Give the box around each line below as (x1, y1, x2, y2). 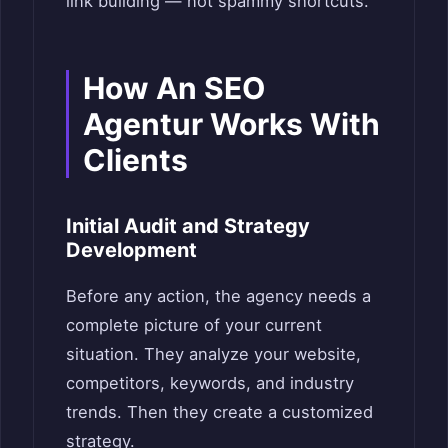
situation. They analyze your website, (66, 343, 361, 364)
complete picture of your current (66, 314, 322, 335)
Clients (83, 141, 188, 178)
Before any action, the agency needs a (66, 285, 371, 306)
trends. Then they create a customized (66, 401, 373, 422)
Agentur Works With (83, 105, 380, 142)
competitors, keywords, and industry (66, 372, 354, 393)
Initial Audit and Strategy (66, 213, 310, 238)
